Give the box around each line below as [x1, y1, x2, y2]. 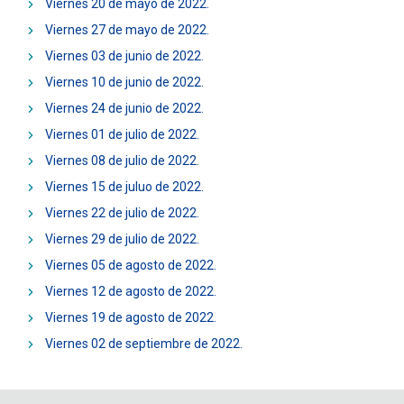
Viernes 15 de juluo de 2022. [45, 179, 204, 195]
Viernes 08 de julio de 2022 [45, 153, 197, 169]
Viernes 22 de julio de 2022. [45, 206, 199, 221]
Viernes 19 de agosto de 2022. [45, 310, 216, 326]
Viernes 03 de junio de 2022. [45, 49, 204, 64]
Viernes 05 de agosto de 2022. [45, 258, 216, 273]
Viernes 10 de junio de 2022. [45, 75, 204, 90]
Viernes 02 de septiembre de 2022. [45, 336, 243, 352]
